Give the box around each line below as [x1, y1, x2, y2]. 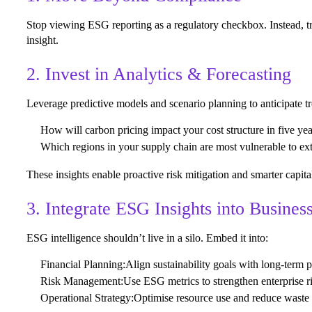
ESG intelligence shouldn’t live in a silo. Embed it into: [26, 231, 268, 244]
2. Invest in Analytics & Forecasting [26, 63, 291, 84]
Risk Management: [40, 274, 123, 287]
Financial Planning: [40, 258, 125, 270]
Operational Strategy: [40, 291, 134, 304]
